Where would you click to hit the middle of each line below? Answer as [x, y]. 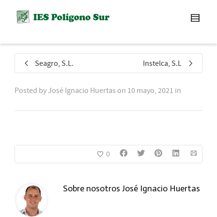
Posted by [31, 91]
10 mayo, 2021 [150, 91]
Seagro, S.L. [54, 63]
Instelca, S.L [162, 63]
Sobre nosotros [93, 188]
